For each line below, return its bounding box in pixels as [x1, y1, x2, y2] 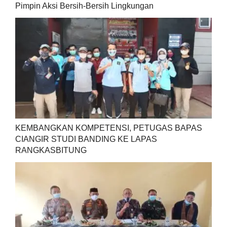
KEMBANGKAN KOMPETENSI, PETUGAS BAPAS [15, 123, 202, 132]
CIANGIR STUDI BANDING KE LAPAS [15, 134, 157, 143]
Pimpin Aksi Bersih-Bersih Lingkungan [15, 1, 154, 10]
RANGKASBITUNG [15, 145, 87, 155]
